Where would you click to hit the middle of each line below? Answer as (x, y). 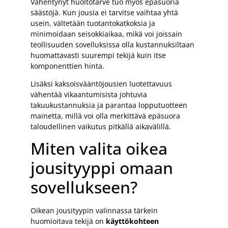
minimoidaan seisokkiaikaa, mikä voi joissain (106, 34)
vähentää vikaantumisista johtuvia (89, 94)
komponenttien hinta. (67, 66)
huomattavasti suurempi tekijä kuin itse (98, 55)
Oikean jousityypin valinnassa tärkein (94, 210)
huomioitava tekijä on (68, 221)
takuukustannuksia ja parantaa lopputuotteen (109, 105)
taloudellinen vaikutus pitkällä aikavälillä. (101, 126)
